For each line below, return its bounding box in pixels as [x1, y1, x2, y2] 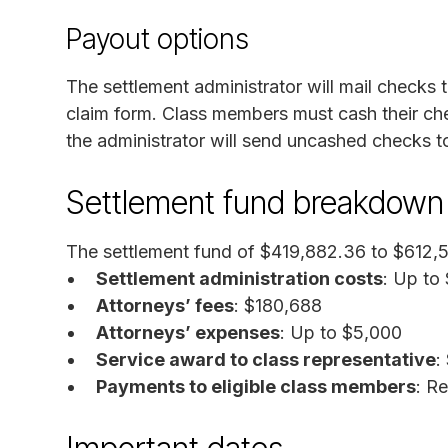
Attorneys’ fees [96, 294, 234, 316]
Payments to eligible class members [96, 375, 416, 397]
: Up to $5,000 [280, 321, 402, 343]
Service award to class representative [96, 348, 436, 370]
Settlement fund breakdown [66, 182, 444, 222]
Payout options [66, 21, 249, 56]
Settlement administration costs [96, 267, 383, 289]
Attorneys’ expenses [96, 321, 280, 343]
